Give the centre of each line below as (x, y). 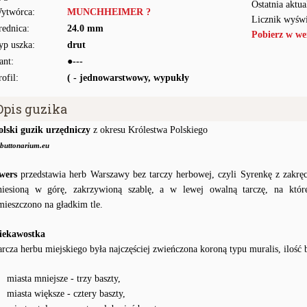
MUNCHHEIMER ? (109, 12)
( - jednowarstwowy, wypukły (128, 78)
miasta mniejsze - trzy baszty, (64, 279)
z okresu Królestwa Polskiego (149, 130)
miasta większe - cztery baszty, (66, 294)
